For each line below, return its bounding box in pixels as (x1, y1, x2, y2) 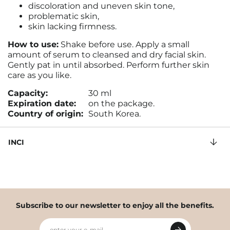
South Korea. (88, 109, 141, 119)
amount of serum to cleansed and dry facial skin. (8, 50, 206, 60)
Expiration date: (8, 99, 76, 108)
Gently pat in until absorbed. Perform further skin (8, 60, 209, 70)
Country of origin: (8, 109, 83, 119)
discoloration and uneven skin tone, (28, 1, 175, 11)
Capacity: (8, 88, 48, 98)
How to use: (8, 40, 59, 49)
